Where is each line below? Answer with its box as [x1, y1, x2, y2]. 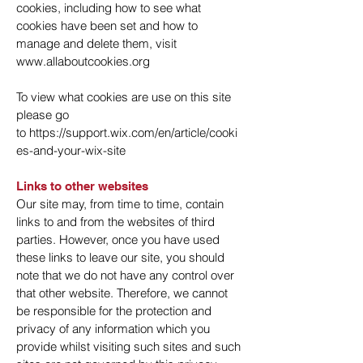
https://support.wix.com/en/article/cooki [29, 125, 237, 140]
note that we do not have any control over [16, 267, 234, 283]
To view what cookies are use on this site [16, 89, 231, 105]
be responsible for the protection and [16, 303, 211, 318]
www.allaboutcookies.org [16, 53, 150, 69]
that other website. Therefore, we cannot [16, 285, 228, 301]
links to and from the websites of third [16, 214, 215, 229]
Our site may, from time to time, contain [16, 196, 224, 211]
